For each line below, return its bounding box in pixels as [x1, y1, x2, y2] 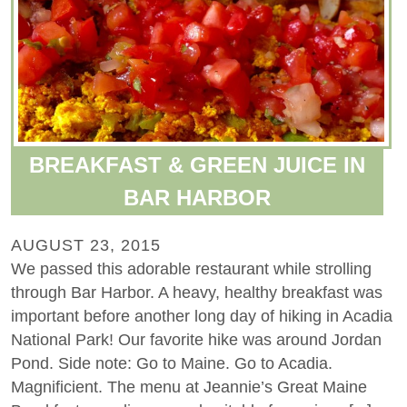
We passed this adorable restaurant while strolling [11, 259, 372, 278]
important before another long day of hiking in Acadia [11, 306, 392, 325]
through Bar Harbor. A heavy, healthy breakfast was [11, 283, 382, 302]
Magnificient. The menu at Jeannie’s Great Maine [11, 377, 367, 396]
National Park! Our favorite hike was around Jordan [11, 330, 382, 349]
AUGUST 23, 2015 [11, 235, 161, 254]
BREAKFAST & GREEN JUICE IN [29, 152, 366, 177]
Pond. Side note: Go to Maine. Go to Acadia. [11, 353, 333, 372]
